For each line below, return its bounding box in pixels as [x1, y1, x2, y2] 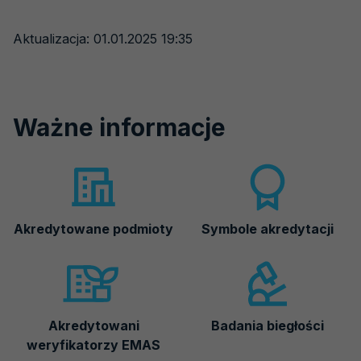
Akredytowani [48, 317, 139, 334]
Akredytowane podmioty [14, 221, 173, 237]
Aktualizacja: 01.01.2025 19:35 [13, 31, 193, 47]
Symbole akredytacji [201, 221, 334, 237]
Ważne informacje [13, 113, 226, 142]
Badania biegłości [211, 317, 324, 334]
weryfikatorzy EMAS [27, 337, 160, 353]
